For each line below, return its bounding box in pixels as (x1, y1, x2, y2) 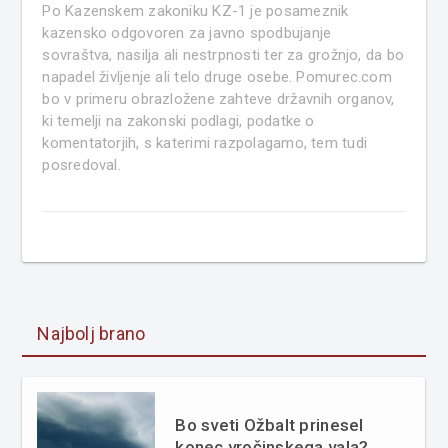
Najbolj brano (37, 322, 146, 344)
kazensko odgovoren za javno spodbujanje (42, 23, 332, 42)
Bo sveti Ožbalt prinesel (175, 414, 364, 435)
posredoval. (42, 155, 121, 174)
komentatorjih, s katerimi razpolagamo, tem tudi (42, 133, 367, 152)
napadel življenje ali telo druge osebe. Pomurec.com (42, 67, 392, 86)
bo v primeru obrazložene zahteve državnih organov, (42, 89, 395, 108)
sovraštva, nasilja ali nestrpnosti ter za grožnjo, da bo (42, 45, 405, 64)
